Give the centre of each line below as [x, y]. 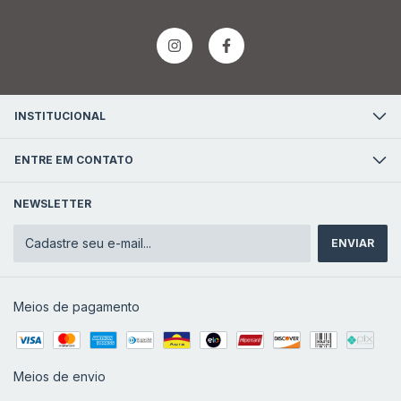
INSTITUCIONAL [60, 116]
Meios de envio [60, 376]
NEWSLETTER [52, 204]
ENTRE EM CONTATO [74, 160]
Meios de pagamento [77, 307]
